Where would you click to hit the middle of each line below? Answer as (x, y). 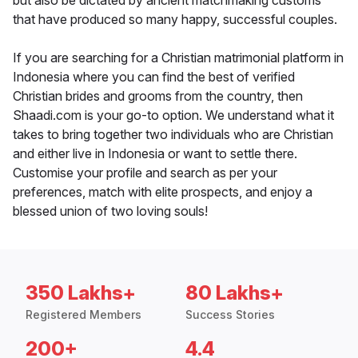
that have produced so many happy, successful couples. (175, 20)
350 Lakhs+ (81, 293)
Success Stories (230, 315)
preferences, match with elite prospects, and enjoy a (163, 192)
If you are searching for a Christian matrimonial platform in (178, 58)
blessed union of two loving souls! (110, 211)
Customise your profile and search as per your (145, 173)
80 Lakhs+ (235, 293)
